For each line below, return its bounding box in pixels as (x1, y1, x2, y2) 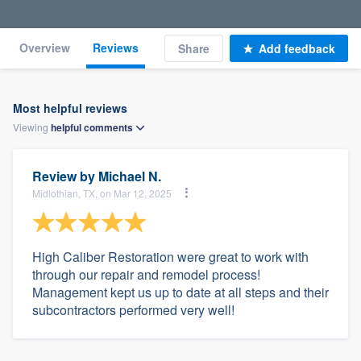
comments (81, 120, 135, 135)
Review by (32, 167, 98, 185)
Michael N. (98, 167, 161, 185)
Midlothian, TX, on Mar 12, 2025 (32, 185, 172, 200)
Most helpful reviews (13, 100, 127, 116)
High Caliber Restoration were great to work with (32, 247, 309, 266)
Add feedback (259, 40, 335, 56)
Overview (19, 39, 70, 56)
